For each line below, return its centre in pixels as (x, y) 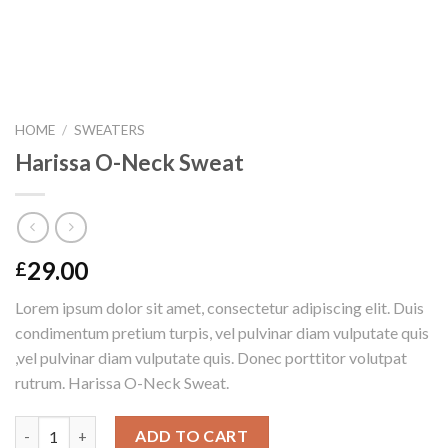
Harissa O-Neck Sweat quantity (122, 428)
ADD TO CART (192, 436)
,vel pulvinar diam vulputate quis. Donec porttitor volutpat (211, 358)
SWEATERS (110, 130)
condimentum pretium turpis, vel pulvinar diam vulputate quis (222, 333)
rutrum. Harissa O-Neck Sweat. (122, 383)
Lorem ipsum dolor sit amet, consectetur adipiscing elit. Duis (219, 308)
